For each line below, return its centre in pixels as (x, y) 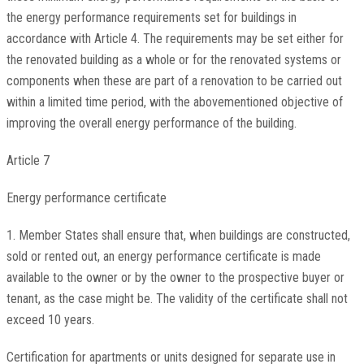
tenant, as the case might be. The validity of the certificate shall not (177, 299)
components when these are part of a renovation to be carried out (174, 81)
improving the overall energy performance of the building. (151, 123)
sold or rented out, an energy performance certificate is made (163, 257)
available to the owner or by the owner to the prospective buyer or (175, 278)
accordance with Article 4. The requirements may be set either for (175, 39)
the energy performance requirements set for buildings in (151, 18)
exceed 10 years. (50, 320)
